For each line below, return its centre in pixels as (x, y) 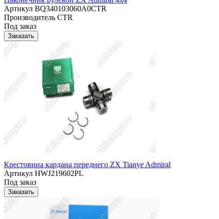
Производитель (30, 18)
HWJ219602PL (58, 174)
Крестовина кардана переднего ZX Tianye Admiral (87, 165)
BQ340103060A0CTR (70, 9)
